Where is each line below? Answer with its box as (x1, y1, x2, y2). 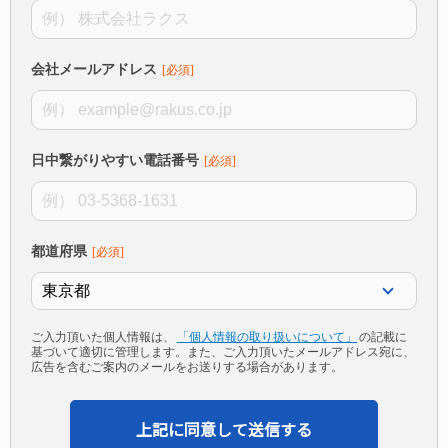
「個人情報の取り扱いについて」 (177, 330, 357, 345)
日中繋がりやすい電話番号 (31, 153, 199, 169)
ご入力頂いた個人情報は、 (31, 330, 175, 345)
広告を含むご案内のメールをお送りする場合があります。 (31, 360, 343, 375)
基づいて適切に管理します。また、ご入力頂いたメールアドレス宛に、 (31, 345, 415, 360)
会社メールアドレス (31, 62, 157, 78)
